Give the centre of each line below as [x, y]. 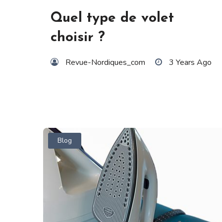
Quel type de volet [112, 18]
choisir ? [78, 37]
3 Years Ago [190, 62]
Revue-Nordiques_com [105, 62]
